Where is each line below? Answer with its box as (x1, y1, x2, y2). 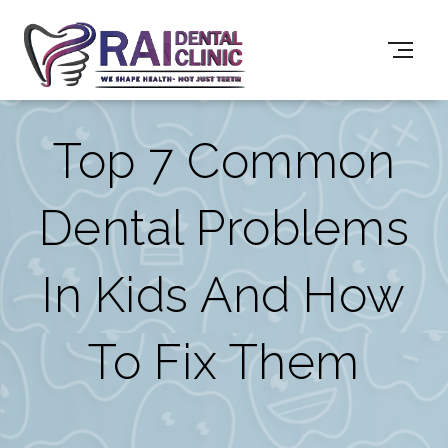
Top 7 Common (53, 133, 395, 189)
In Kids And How (42, 267, 406, 323)
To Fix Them (88, 334, 360, 390)
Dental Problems (38, 200, 410, 256)
